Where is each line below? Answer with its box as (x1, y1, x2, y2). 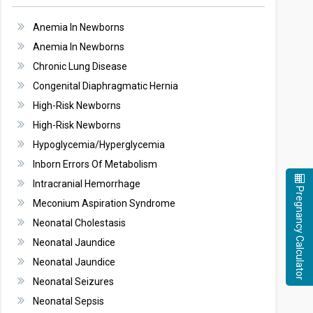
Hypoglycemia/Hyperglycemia (33, 139, 165, 150)
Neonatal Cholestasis (33, 217, 126, 228)
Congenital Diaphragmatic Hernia (33, 80, 178, 92)
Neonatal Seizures (33, 276, 114, 287)
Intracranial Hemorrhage (33, 178, 140, 189)
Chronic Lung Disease (33, 61, 127, 72)
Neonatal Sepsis (33, 296, 104, 307)
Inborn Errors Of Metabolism (33, 159, 157, 170)
